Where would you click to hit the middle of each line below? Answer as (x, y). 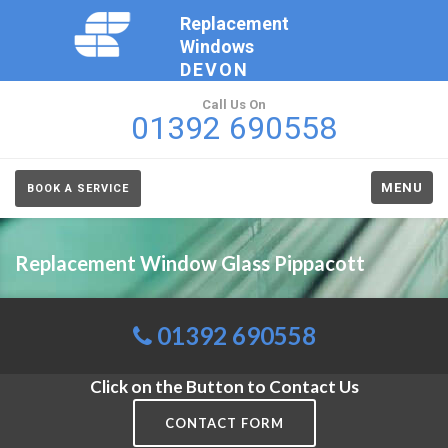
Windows (217, 46)
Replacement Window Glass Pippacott (190, 263)
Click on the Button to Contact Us (224, 386)
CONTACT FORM (224, 423)
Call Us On (234, 104)
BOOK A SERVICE (78, 188)
